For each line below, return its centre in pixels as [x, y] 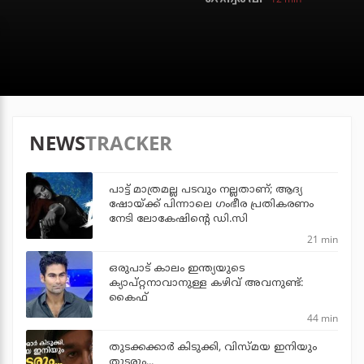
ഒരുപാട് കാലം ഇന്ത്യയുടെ [177, 269]
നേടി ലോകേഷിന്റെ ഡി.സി [178, 220]
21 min [323, 240]
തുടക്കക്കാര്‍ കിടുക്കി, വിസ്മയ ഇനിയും [213, 348]
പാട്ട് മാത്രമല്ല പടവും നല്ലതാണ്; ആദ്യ [206, 191]
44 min [323, 318]
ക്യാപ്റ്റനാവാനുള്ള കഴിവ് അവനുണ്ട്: [206, 284]
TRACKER [129, 143]
